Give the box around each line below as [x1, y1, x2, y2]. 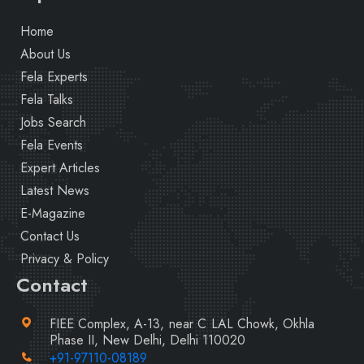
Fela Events [20, 136, 83, 155]
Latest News [20, 181, 89, 201]
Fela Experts [20, 67, 88, 87]
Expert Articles [20, 158, 100, 178]
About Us [20, 45, 71, 64]
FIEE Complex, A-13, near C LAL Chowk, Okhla [49, 314, 315, 334]
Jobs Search [20, 113, 86, 132]
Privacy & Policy [20, 249, 109, 269]
